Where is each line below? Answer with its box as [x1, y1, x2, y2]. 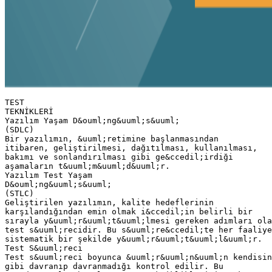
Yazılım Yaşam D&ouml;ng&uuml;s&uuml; [5, 115, 180, 125]
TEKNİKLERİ [5, 106, 53, 116]
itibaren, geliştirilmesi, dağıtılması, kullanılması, [5, 143, 257, 152]
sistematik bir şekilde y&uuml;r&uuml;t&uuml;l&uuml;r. [5, 234, 262, 243]
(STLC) [5, 188, 34, 198]
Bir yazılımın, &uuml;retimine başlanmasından [5, 134, 219, 143]
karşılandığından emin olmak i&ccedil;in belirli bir [5, 206, 253, 216]
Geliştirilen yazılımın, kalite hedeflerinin [5, 197, 214, 207]
